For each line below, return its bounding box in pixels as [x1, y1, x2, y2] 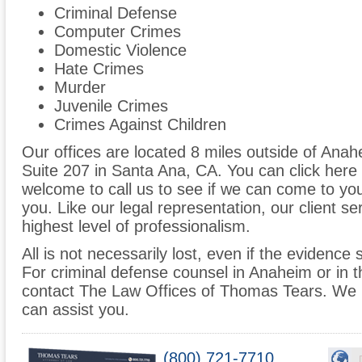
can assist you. [22, 301, 129, 319]
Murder [54, 78, 106, 97]
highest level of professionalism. [22, 217, 250, 236]
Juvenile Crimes [54, 97, 168, 116]
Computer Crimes [54, 23, 181, 41]
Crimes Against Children [54, 116, 226, 134]
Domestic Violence [54, 41, 187, 60]
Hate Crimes [54, 60, 144, 78]
